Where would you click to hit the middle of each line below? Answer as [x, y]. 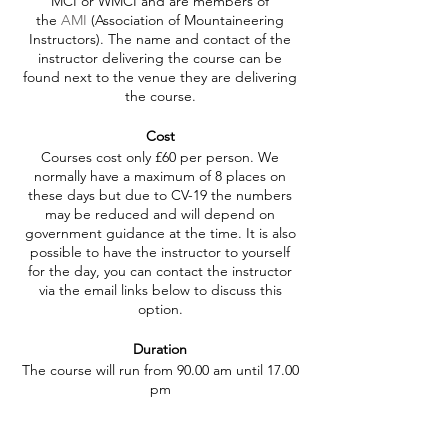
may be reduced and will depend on [160, 214]
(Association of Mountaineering [185, 20]
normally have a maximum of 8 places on [160, 176]
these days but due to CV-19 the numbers [160, 195]
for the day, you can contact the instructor [160, 271]
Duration [160, 349]
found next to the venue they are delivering [160, 77]
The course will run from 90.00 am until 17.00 [160, 370]
